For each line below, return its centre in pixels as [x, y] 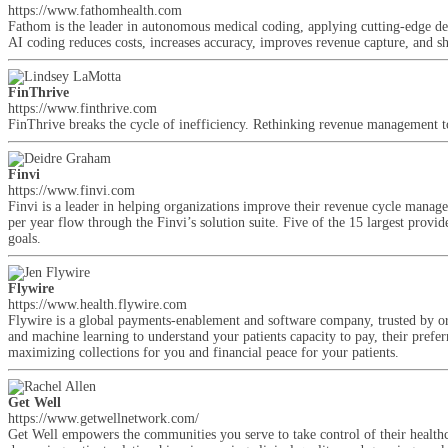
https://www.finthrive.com [82, 108]
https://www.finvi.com [71, 190]
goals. [24, 238]
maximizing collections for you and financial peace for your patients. [203, 352]
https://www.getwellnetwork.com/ [103, 418]
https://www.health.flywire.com [97, 304]
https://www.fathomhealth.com [95, 10]
